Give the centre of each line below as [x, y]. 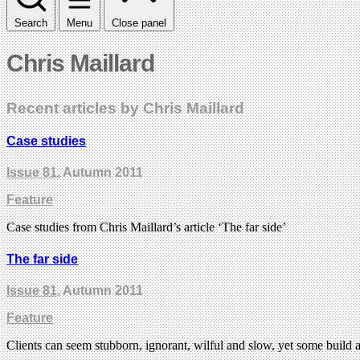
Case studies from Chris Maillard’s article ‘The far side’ [146, 227]
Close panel [139, 22]
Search [31, 22]
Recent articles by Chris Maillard [125, 108]
